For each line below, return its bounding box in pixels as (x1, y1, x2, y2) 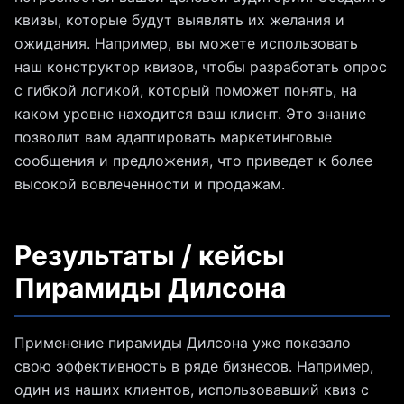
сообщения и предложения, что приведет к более (14, 151, 372, 170)
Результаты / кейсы (14, 239, 285, 272)
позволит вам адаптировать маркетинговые (14, 128, 332, 147)
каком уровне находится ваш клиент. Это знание (14, 105, 366, 124)
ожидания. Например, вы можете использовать (14, 34, 358, 53)
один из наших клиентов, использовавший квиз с (14, 381, 369, 399)
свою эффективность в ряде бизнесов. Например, (14, 357, 373, 376)
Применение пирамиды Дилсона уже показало (14, 334, 351, 353)
